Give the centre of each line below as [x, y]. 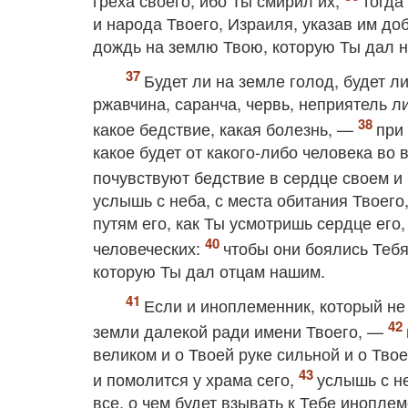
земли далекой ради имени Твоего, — [240, 331]
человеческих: [149, 248]
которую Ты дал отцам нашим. [209, 270]
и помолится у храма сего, [196, 379]
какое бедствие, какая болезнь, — [225, 128]
